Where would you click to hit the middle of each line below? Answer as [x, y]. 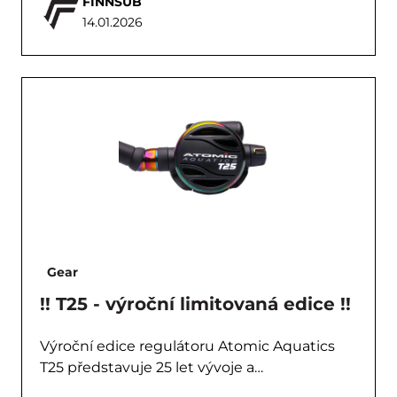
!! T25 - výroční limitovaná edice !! [195, 304]
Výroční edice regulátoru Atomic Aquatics [187, 346]
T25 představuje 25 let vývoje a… [152, 367]
